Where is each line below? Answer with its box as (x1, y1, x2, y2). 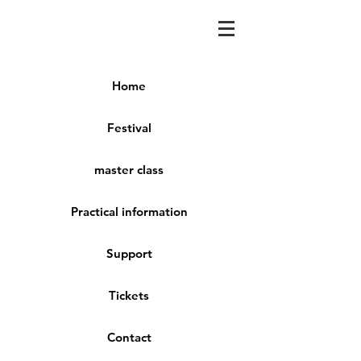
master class (94, 162, 164, 177)
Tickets (109, 288, 149, 303)
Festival (106, 120, 151, 135)
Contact (106, 330, 151, 345)
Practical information (70, 204, 188, 219)
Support (106, 246, 152, 261)
